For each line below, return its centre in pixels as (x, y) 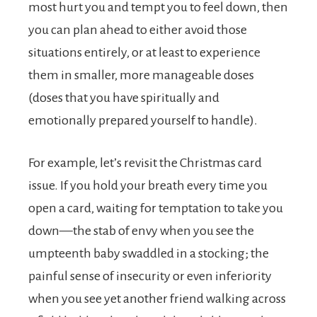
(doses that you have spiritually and (124, 98)
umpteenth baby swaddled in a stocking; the (149, 253)
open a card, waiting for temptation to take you (156, 208)
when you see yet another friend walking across (157, 299)
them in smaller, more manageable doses (141, 75)
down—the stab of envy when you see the (141, 231)
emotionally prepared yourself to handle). (143, 120)
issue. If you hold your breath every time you (148, 185)
